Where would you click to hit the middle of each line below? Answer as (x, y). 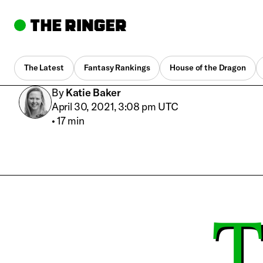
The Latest (44, 68)
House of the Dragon (208, 68)
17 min (71, 120)
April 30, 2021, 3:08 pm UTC (115, 106)
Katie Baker (93, 92)
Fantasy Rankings (117, 68)
